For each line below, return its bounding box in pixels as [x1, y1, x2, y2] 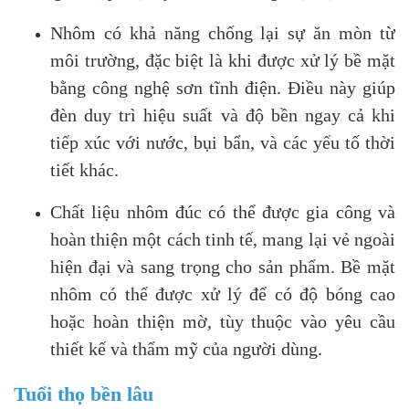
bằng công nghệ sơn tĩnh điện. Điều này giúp [50, 78, 395, 98]
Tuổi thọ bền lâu [14, 383, 153, 405]
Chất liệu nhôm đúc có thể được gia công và [50, 202, 395, 222]
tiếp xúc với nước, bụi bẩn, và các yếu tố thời [50, 132, 395, 152]
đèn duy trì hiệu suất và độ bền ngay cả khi [50, 105, 395, 125]
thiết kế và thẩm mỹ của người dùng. [50, 339, 322, 359]
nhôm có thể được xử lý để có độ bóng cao [50, 284, 395, 304]
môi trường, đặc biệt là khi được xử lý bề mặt [50, 50, 395, 70]
